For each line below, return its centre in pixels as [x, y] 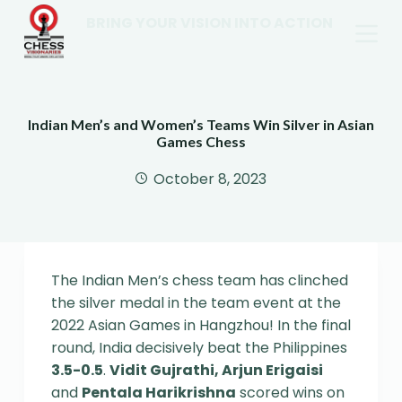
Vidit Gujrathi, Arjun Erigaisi [216, 370]
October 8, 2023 [210, 179]
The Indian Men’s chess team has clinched [199, 280]
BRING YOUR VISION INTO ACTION [210, 23]
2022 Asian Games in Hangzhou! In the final [201, 325]
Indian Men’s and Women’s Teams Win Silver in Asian [201, 124]
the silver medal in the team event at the [196, 303]
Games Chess [201, 141]
